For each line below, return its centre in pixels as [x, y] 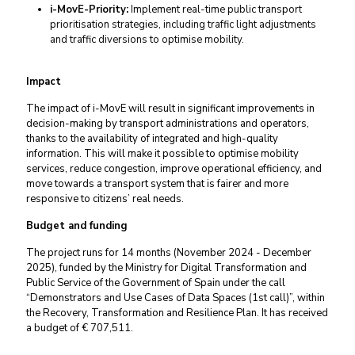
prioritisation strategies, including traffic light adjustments [183, 25]
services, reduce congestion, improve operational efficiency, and [174, 169]
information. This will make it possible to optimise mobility [162, 154]
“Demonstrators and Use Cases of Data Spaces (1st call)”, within [176, 298]
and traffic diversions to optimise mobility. [147, 40]
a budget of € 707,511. [80, 328]
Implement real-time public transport [215, 10]
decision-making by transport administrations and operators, [168, 124]
